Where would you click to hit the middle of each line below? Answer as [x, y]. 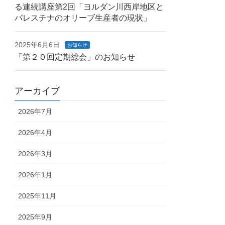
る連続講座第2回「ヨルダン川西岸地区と [89, 7]
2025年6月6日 [37, 45]
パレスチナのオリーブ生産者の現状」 [83, 18]
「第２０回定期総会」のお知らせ [75, 57]
